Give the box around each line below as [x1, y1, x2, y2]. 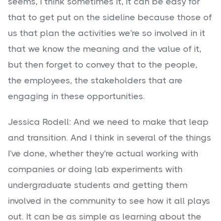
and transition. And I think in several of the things [8, 133, 211, 143]
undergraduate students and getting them [8, 180, 187, 190]
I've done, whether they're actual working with [8, 148, 198, 159]
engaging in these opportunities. [8, 91, 145, 102]
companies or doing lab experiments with [8, 164, 183, 175]
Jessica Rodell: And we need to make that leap [8, 117, 209, 127]
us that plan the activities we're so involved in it [8, 28, 205, 38]
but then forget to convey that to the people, [8, 60, 197, 70]
